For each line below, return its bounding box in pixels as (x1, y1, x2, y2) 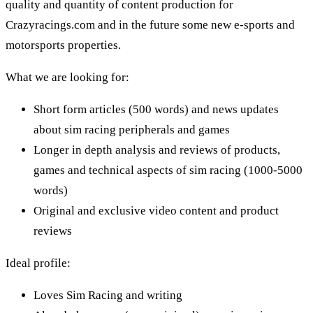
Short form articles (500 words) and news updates (34, 102, 279, 116)
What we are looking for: (6, 70, 129, 84)
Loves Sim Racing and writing (34, 288, 182, 302)
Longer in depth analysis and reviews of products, (34, 143, 280, 156)
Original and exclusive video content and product (34, 203, 279, 217)
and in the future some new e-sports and (95, 17, 295, 31)
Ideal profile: (6, 256, 71, 270)
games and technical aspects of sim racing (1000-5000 (34, 163, 303, 177)
